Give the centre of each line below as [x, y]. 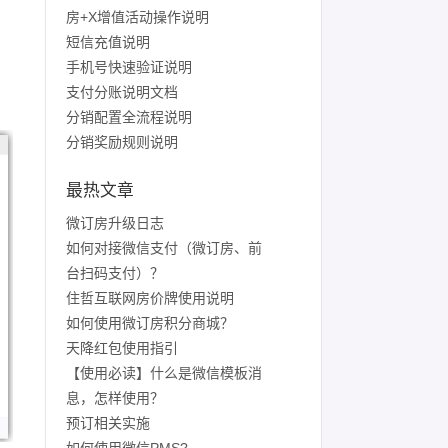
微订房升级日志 [115, 223]
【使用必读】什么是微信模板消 [164, 373]
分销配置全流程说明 [129, 117]
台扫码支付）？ [115, 273]
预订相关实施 [108, 423]
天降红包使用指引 [122, 348]
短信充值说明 [108, 42]
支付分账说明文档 [122, 92]
